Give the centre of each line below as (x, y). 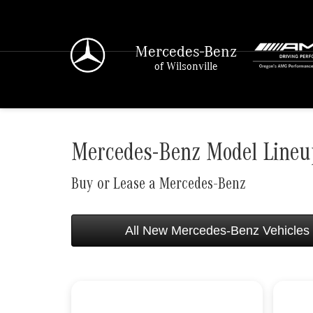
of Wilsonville (186, 66)
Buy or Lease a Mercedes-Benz (159, 186)
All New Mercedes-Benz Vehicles (218, 231)
